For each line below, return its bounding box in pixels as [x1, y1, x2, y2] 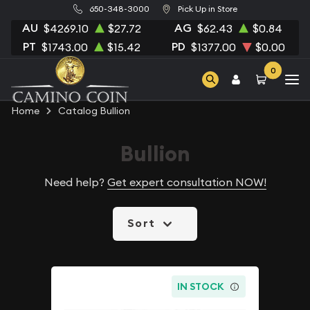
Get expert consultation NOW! [107, 175, 266, 189]
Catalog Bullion [58, 104, 130, 117]
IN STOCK [177, 280, 225, 293]
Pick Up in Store [177, 3, 237, 15]
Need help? [44, 175, 107, 189]
